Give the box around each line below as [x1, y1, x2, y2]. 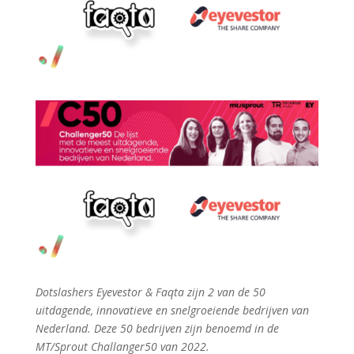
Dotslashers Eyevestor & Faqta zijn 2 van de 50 [35, 284, 265, 300]
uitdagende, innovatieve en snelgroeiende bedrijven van [35, 303, 309, 318]
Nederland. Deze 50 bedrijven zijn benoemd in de [35, 321, 279, 337]
